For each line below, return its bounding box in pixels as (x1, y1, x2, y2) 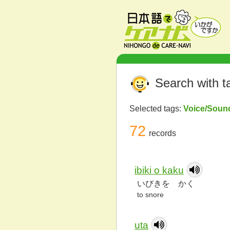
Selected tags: (129, 104, 183, 113)
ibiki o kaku (135, 165, 184, 176)
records (148, 129, 176, 138)
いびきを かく (137, 179, 195, 188)
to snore (137, 190, 164, 199)
